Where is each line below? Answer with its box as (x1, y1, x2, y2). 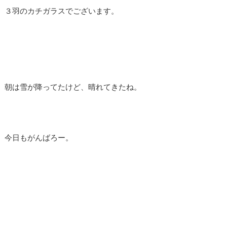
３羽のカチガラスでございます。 (5, 7, 119, 16)
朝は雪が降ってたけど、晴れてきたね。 (5, 83, 141, 92)
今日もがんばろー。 (5, 133, 73, 142)
